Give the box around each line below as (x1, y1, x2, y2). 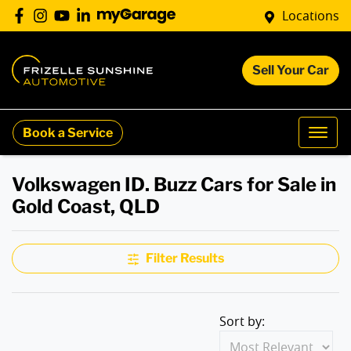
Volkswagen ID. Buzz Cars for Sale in (12, 173, 336, 196)
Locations (282, 7, 339, 24)
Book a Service (23, 125, 113, 140)
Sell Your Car (252, 62, 329, 78)
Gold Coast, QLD (12, 195, 160, 218)
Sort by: (219, 313, 265, 330)
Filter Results (146, 251, 224, 266)
